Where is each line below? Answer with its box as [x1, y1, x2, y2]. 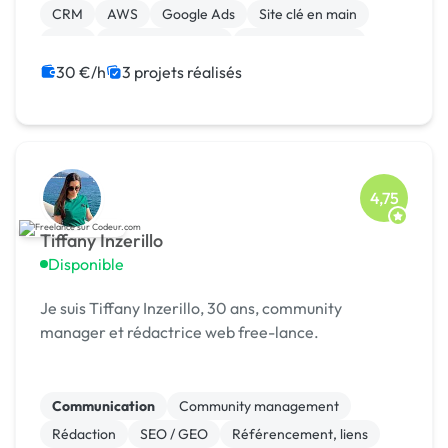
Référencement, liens [232, 425, 368, 444]
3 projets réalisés [122, 62, 242, 83]
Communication [52, 397, 155, 416]
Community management [179, 397, 339, 416]
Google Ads [162, 5, 235, 24]
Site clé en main [259, 5, 357, 24]
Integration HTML [108, 33, 221, 52]
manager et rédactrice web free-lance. [40, 322, 319, 343]
